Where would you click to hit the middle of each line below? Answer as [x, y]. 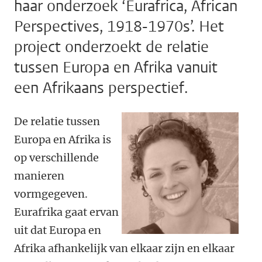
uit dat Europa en [58, 230]
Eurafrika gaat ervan [66, 212]
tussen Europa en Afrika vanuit [116, 68]
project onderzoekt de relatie [111, 47]
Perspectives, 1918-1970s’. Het [119, 27]
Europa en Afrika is [63, 139]
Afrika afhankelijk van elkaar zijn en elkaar [124, 248]
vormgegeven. [51, 194]
